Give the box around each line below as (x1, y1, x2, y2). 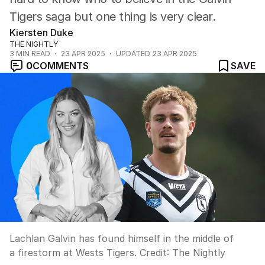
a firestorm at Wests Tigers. (9, 247, 137, 258)
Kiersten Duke (9, 27, 73, 38)
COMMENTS (33, 60, 89, 72)
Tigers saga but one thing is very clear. (9, 9, 216, 24)
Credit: (137, 247, 172, 258)
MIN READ (14, 49, 50, 58)
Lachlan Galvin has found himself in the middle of (9, 232, 234, 244)
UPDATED (116, 49, 150, 58)
